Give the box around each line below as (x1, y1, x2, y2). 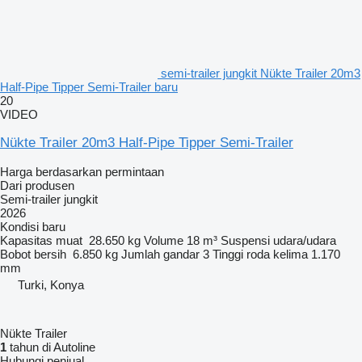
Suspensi (221, 233, 270, 247)
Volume (144, 233, 183, 247)
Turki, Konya (18, 277, 84, 292)
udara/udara (273, 233, 336, 247)
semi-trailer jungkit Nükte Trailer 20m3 (161, 65, 360, 80)
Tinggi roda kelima (213, 246, 308, 261)
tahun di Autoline (6, 339, 95, 354)
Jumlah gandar (121, 246, 200, 261)
